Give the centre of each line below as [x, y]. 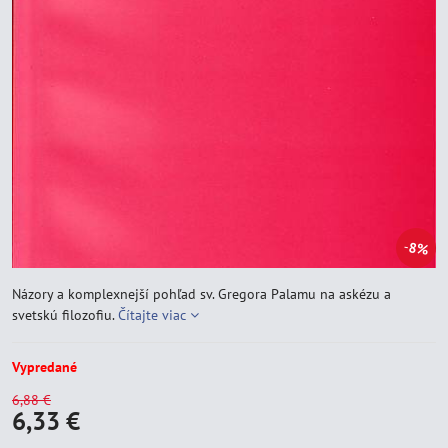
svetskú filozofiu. [65, 315]
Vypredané [44, 367]
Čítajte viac [152, 315]
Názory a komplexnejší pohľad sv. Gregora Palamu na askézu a [201, 294]
